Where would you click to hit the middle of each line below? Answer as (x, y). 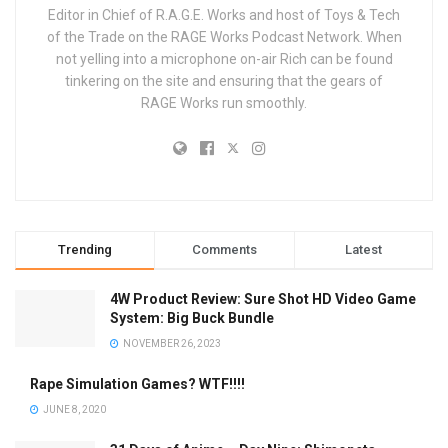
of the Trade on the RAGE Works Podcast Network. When (224, 36)
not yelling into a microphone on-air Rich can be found (224, 58)
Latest (363, 249)
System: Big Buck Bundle (192, 317)
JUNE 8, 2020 (73, 409)
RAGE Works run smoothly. (224, 102)
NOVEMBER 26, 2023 (171, 343)
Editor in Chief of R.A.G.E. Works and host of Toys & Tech (224, 14)
